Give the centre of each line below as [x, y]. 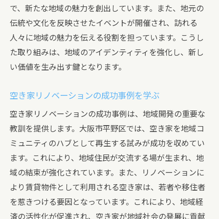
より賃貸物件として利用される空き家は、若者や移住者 [108, 187]
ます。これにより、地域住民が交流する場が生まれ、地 [107, 158]
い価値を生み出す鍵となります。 [68, 67]
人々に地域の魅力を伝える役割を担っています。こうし [107, 38]
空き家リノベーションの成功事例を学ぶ [85, 96]
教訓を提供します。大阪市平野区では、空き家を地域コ [107, 129]
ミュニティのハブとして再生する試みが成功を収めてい [107, 143]
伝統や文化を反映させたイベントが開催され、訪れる [104, 23]
